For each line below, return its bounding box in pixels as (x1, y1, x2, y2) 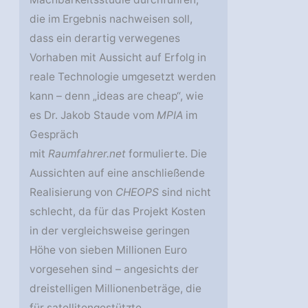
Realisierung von (30, 186, 116, 199)
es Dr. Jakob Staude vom (30, 109, 157, 122)
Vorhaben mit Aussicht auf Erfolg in (30, 51, 207, 65)
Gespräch (30, 128, 79, 142)
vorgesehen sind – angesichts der (30, 263, 199, 276)
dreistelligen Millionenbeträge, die (30, 282, 202, 296)
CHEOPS (115, 186, 159, 199)
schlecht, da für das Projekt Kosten (30, 205, 206, 219)
